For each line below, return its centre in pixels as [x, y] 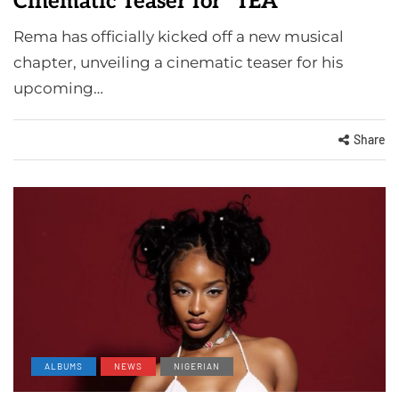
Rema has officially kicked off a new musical [179, 36]
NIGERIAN [197, 366]
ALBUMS [64, 366]
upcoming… [58, 88]
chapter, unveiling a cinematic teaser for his [178, 62]
